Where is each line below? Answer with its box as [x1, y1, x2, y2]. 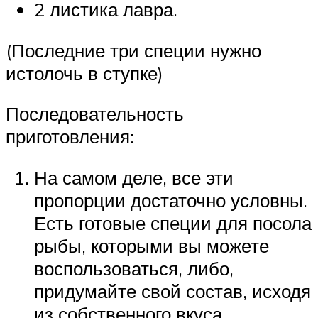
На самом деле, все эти [34, 166, 234, 190]
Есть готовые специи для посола [34, 212, 312, 235]
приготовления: [6, 125, 134, 148]
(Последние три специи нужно [6, 38, 261, 62]
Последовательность [6, 102, 184, 126]
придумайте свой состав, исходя [34, 280, 311, 303]
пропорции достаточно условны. [34, 189, 307, 212]
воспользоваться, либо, [34, 257, 234, 280]
